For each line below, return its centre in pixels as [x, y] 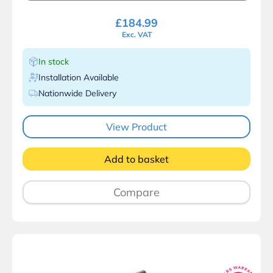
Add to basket [136, 159]
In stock [54, 61]
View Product [136, 126]
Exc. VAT [136, 34]
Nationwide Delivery [77, 93]
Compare [136, 192]
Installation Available [79, 77]
